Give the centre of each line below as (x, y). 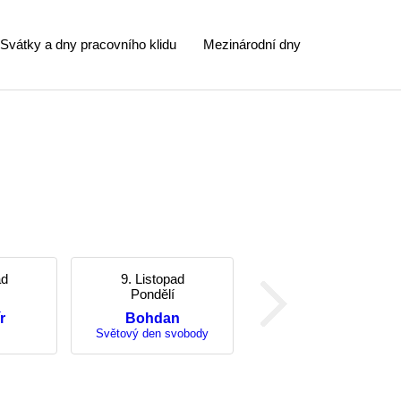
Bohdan (152, 318)
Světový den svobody (152, 333)
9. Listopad (152, 279)
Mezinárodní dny (252, 44)
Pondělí (152, 294)
